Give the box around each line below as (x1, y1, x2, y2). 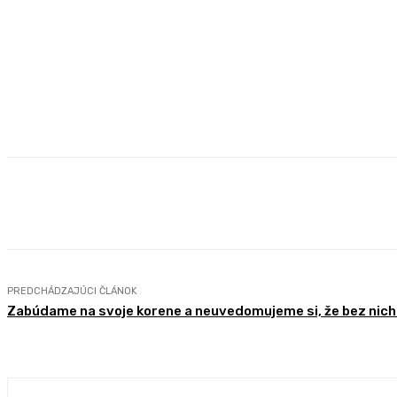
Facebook (189, 197, 237, 211)
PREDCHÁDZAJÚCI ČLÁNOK (7, 285, 137, 298)
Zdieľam (74, 197, 118, 211)
